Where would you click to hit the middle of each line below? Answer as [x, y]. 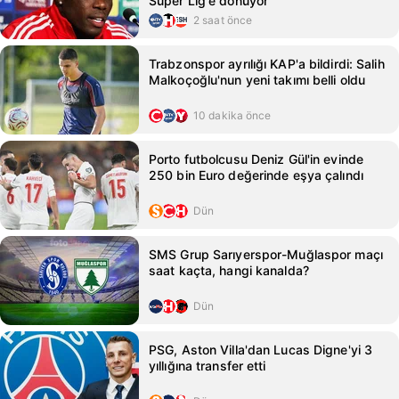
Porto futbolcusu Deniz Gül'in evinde [256, 159]
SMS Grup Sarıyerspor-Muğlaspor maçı [266, 254]
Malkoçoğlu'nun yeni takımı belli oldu [257, 80]
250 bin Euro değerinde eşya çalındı [256, 175]
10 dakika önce [232, 115]
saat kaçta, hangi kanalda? [229, 270]
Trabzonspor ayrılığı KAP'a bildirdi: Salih [267, 64]
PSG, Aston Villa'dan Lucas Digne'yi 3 [261, 350]
